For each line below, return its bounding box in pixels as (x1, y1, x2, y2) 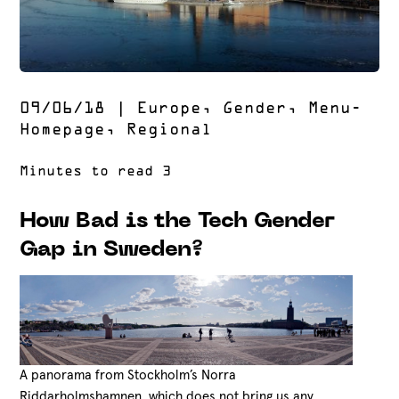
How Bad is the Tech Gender (20, 210, 336, 232)
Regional (126, 123, 213, 138)
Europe (137, 102, 202, 117)
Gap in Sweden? (20, 239, 204, 261)
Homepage (20, 123, 106, 138)
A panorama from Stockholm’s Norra (20, 368, 237, 382)
